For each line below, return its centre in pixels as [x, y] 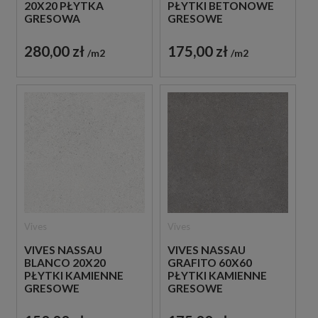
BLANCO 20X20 [65, 262]
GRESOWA [52, 18]
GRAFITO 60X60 [209, 262]
